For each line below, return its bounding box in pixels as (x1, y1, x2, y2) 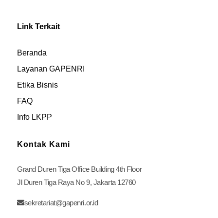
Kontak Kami (17, 140, 70, 149)
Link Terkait (17, 22, 60, 31)
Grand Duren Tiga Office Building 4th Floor (17, 165, 142, 174)
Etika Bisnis (17, 80, 58, 89)
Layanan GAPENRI (17, 64, 85, 73)
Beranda (17, 48, 47, 57)
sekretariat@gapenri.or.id (24, 199, 98, 207)
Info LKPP (17, 112, 52, 121)
